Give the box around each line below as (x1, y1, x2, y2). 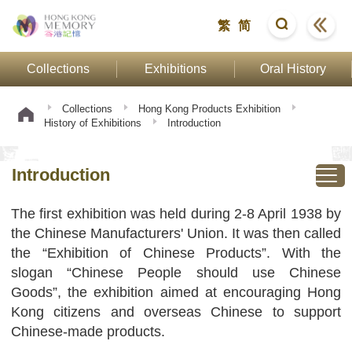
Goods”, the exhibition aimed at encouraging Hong (11, 284, 341, 300)
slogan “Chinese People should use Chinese (11, 265, 341, 280)
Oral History (259, 62, 326, 75)
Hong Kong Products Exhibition (137, 103, 280, 115)
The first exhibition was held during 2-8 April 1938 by (11, 206, 341, 222)
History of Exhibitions (43, 117, 141, 129)
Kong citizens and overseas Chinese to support (11, 304, 341, 320)
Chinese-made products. (11, 324, 165, 339)
